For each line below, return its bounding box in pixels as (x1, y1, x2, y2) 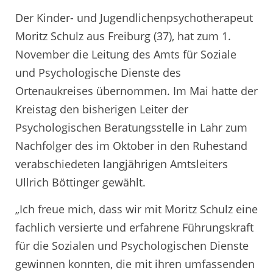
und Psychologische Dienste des (15, 65, 181, 80)
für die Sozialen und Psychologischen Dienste (15, 238, 249, 253)
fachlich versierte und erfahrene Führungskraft (15, 219, 253, 235)
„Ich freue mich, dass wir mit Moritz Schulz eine (15, 201, 258, 216)
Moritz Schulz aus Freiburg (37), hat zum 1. (15, 29, 231, 44)
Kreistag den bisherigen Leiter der (15, 102, 188, 117)
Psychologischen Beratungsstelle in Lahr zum (15, 120, 247, 135)
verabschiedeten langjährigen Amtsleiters (15, 157, 228, 172)
